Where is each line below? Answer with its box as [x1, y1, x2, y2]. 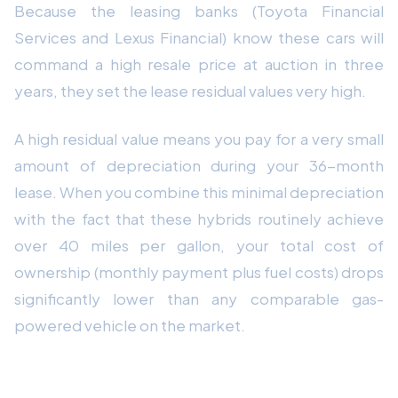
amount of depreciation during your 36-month [14, 155, 384, 175]
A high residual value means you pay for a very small [14, 128, 384, 148]
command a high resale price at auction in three [14, 53, 384, 74]
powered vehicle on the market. [14, 314, 245, 335]
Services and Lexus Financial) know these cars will [14, 27, 384, 47]
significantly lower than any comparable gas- [14, 288, 384, 308]
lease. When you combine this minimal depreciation [14, 181, 384, 202]
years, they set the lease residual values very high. [14, 80, 366, 100]
